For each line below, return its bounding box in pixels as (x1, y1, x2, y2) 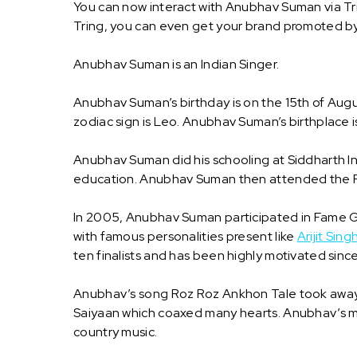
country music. (73, 324, 158, 341)
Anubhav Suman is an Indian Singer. (73, 56, 280, 73)
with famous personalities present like (73, 228, 297, 245)
